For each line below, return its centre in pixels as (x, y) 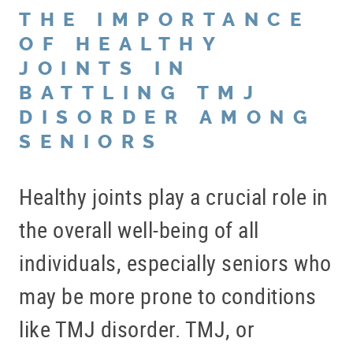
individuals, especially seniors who (175, 262)
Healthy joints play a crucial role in (174, 196)
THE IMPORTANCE (164, 19)
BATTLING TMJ (140, 93)
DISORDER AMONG (167, 117)
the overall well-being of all (139, 229)
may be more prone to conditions (168, 295)
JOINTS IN (106, 68)
